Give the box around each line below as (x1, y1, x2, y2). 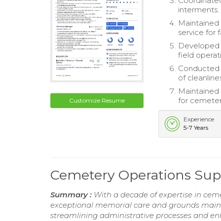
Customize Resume (69, 96, 125, 104)
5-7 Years (184, 124, 209, 132)
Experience (184, 115, 215, 123)
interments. (178, 5, 220, 15)
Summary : (50, 190, 94, 200)
